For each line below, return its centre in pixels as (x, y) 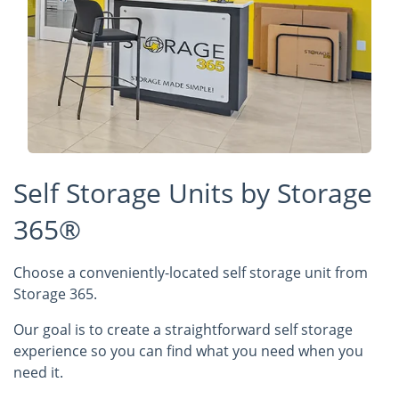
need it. (38, 372)
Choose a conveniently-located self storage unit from (191, 273)
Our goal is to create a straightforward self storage (183, 330)
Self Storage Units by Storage (193, 193)
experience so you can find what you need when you (188, 351)
